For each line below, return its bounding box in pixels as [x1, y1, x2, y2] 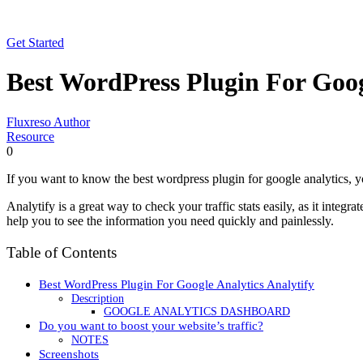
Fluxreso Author [6, 114, 90, 129]
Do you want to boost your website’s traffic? [39, 318, 263, 333]
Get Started [6, 36, 64, 49]
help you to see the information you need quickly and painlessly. [6, 213, 334, 228]
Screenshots [39, 347, 99, 361]
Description [71, 292, 124, 305]
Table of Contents [6, 244, 117, 262]
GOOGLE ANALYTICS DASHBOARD [104, 305, 290, 318]
